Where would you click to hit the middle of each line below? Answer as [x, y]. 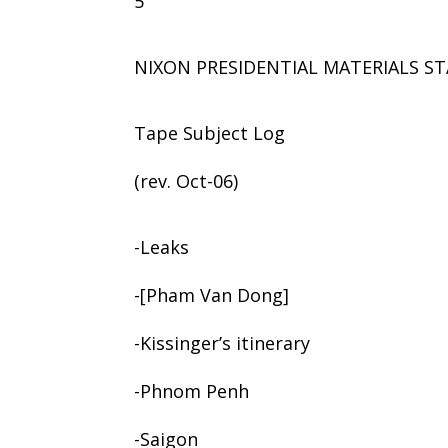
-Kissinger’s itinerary [222, 342]
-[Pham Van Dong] [212, 294]
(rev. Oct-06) [186, 180]
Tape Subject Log [210, 132]
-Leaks [162, 246]
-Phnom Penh [192, 390]
